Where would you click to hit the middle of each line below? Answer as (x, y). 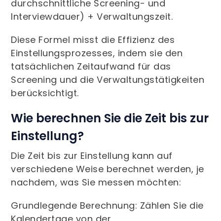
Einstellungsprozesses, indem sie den (97, 53)
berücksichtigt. (45, 93)
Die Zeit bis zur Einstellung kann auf (92, 156)
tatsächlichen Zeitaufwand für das (91, 67)
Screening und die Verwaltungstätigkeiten (108, 80)
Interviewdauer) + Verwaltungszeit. (92, 17)
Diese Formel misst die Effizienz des (93, 40)
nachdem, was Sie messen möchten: (96, 183)
